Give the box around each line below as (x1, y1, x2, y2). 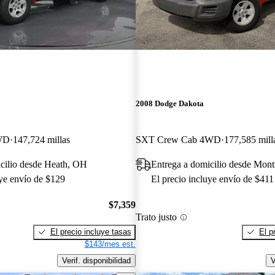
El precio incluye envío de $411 (150, 174, 274, 185)
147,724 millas (13, 134, 70, 145)
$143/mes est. (84, 239, 136, 249)
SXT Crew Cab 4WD (135, 134, 221, 145)
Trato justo (135, 212, 177, 223)
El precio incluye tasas (50, 227, 131, 236)
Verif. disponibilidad (61, 255, 131, 265)
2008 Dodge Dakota (135, 99, 204, 109)
